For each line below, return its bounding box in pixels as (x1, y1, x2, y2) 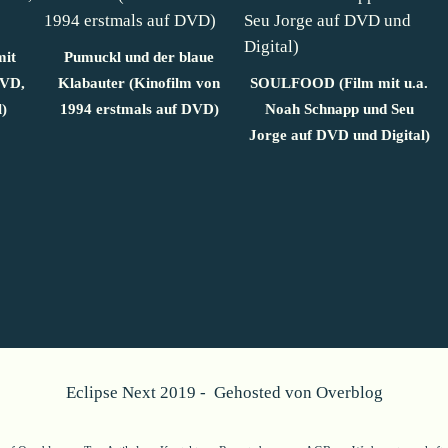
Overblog (315, 382, 383, 402)
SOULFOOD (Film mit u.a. (250, 74, 428, 91)
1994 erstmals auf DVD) (59, 100, 219, 117)
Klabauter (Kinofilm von (58, 74, 220, 91)
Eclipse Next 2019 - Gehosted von (65, 382, 316, 402)
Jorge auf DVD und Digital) (248, 126, 430, 143)
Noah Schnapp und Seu (264, 100, 414, 117)
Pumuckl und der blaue (64, 48, 214, 65)
